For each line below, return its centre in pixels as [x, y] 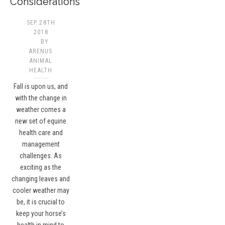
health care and [41, 132]
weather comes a [41, 109]
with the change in [41, 98]
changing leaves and [41, 179]
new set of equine [41, 121]
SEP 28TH [41, 22]
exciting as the [41, 167]
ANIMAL [41, 61]
